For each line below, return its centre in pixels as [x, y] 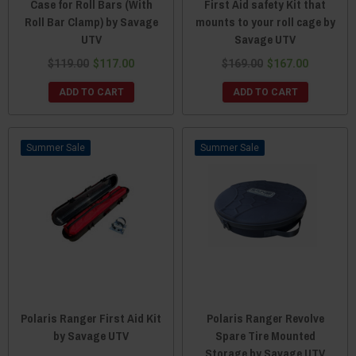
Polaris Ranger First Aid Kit [91, 318]
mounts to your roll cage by [265, 22]
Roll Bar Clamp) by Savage [91, 22]
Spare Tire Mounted [265, 336]
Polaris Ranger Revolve [265, 318]
